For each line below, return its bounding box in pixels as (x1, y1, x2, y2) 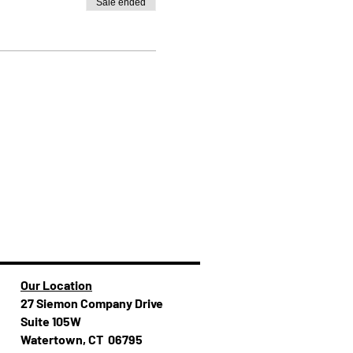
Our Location (20, 277, 92, 293)
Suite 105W (20, 314, 81, 329)
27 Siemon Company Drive (20, 295, 163, 311)
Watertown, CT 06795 (20, 332, 143, 347)
